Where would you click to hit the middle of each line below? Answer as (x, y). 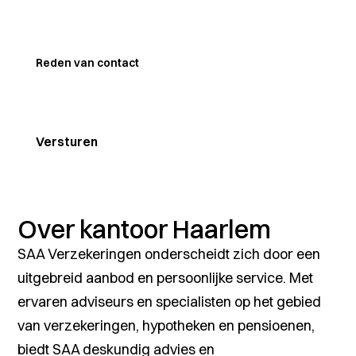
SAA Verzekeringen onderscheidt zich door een (169, 254)
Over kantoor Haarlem (144, 230)
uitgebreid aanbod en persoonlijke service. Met (166, 278)
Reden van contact (87, 62)
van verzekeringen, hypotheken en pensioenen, (166, 326)
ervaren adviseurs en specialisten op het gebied (170, 302)
